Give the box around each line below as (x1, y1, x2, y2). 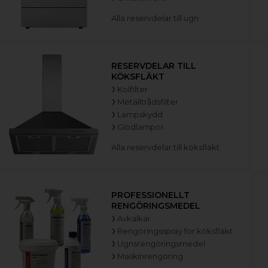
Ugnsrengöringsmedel (117, 238, 206, 248)
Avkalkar (117, 213, 151, 223)
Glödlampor (117, 121, 165, 132)
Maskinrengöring (117, 251, 184, 261)
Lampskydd (117, 109, 163, 119)
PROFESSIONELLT (111, 189, 190, 200)
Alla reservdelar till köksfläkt (111, 142, 220, 152)
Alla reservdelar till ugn (111, 13, 199, 23)
